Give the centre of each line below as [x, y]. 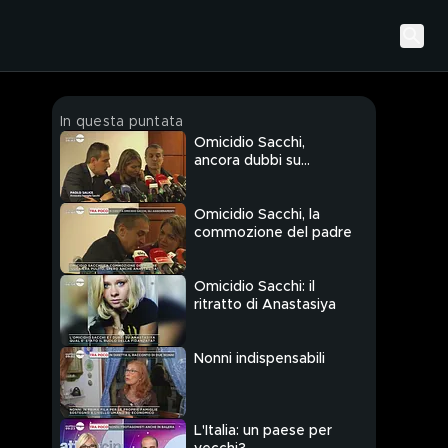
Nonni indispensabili [259, 359]
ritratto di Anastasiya [265, 305]
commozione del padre [273, 233]
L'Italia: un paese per [263, 431]
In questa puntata [122, 122]
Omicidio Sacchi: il [254, 287]
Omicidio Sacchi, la [257, 215]
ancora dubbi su [247, 161]
